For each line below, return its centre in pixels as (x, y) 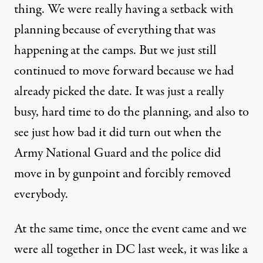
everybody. (41, 194)
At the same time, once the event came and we (130, 229)
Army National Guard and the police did (117, 153)
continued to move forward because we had (124, 71)
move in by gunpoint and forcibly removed (122, 174)
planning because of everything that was (115, 30)
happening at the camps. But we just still (115, 50)
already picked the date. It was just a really (119, 92)
